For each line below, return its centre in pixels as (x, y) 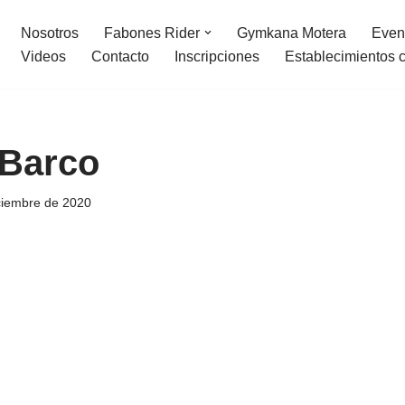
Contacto (120, 57)
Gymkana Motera (292, 33)
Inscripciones (217, 57)
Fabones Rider (152, 33)
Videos (43, 57)
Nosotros (50, 33)
